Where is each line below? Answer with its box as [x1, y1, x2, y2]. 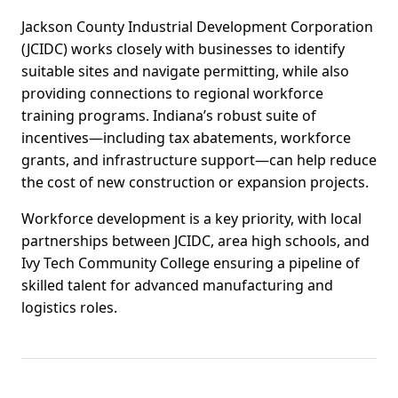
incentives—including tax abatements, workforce [21, 128, 351, 148]
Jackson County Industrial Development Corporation [21, 17, 373, 37]
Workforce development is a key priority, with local [21, 209, 362, 229]
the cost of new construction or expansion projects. [21, 172, 369, 193]
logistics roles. [21, 298, 117, 318]
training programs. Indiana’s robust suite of [21, 106, 316, 126]
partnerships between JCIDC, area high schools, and [21, 231, 370, 251]
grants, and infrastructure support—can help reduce [21, 150, 377, 171]
